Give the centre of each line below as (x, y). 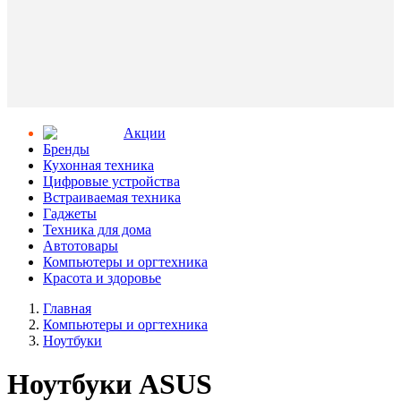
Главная (67, 308)
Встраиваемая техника (112, 197)
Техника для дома (97, 230)
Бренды (66, 149)
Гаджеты (70, 213)
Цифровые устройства (111, 181)
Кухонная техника (98, 165)
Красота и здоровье (102, 278)
